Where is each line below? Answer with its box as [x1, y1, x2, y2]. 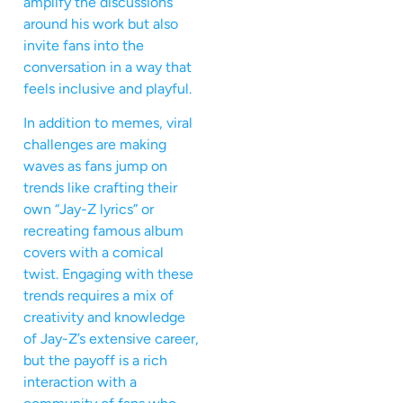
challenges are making [23, 135, 166, 153]
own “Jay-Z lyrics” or [23, 200, 154, 218]
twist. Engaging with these [23, 264, 193, 282]
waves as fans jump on [23, 157, 167, 175]
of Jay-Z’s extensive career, [23, 329, 199, 347]
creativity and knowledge [23, 308, 185, 326]
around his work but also [23, 14, 178, 32]
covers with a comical [23, 243, 164, 261]
